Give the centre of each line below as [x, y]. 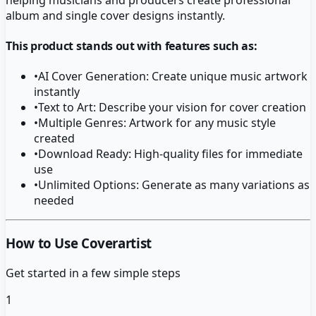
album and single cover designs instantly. [115, 15]
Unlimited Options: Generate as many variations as [174, 185]
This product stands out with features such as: [132, 46]
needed [54, 201]
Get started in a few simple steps [93, 273]
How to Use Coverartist [79, 243]
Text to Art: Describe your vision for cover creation [172, 108]
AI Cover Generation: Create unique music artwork [173, 77]
